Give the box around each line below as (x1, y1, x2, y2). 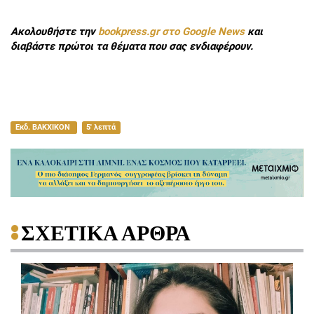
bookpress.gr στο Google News (98, 25, 245, 39)
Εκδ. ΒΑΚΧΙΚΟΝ (15, 122, 72, 132)
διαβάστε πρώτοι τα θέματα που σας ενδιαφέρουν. (11, 40, 253, 53)
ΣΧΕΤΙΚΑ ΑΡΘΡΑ (21, 221, 191, 245)
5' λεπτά (86, 122, 116, 132)
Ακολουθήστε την (11, 25, 98, 39)
